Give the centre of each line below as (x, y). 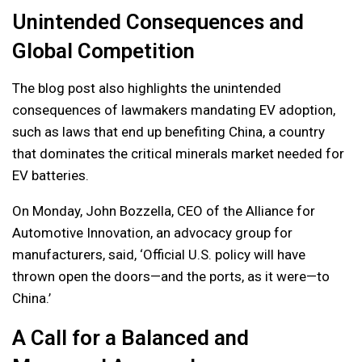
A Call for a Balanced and (130, 337)
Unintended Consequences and (158, 21)
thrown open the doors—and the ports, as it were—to (171, 276)
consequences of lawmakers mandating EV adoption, (174, 109)
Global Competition (103, 51)
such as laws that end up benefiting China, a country (168, 131)
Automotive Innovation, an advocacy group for (152, 232)
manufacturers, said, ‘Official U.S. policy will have (159, 254)
